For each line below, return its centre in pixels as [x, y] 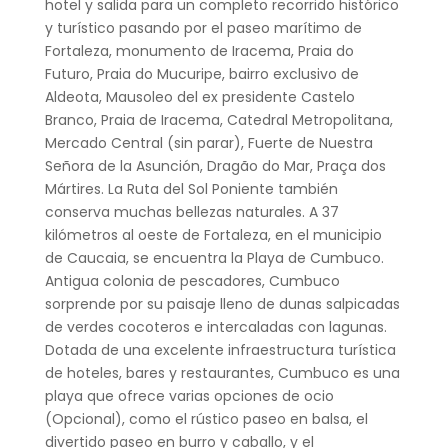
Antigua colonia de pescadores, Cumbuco [192, 280]
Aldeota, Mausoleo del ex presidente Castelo [199, 96]
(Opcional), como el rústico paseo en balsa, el [206, 418]
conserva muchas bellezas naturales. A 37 [191, 211]
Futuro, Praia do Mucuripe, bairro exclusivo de [201, 73]
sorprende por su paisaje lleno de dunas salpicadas [222, 303]
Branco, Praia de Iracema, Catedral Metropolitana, [218, 119]
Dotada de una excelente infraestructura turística [220, 349]
